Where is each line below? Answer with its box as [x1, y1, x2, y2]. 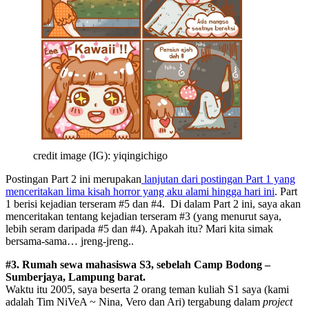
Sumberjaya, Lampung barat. [6, 270, 146, 283]
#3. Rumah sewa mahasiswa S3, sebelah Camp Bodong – [6, 258, 270, 270]
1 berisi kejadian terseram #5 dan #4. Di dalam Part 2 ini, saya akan [6, 197, 301, 210]
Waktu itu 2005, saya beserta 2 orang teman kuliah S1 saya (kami [6, 283, 289, 295]
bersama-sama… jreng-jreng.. [6, 235, 134, 247]
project [263, 295, 292, 308]
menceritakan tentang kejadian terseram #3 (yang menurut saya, [6, 210, 281, 222]
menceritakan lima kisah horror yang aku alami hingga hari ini [6, 185, 275, 197]
